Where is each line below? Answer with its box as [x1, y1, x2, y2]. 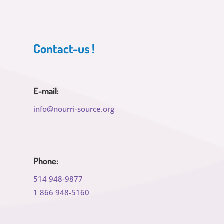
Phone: [33, 155, 59, 166]
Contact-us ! [33, 40, 95, 57]
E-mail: [33, 85, 59, 97]
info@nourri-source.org [33, 104, 115, 114]
